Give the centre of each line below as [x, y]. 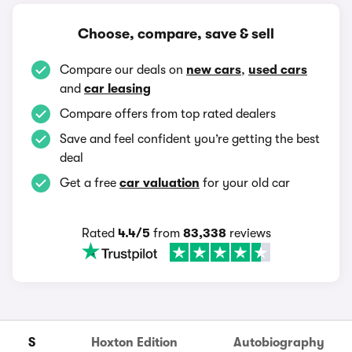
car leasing [117, 89]
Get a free [90, 183]
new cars [214, 70]
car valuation [159, 183]
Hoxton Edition [134, 342]
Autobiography [279, 342]
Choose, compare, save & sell [176, 34]
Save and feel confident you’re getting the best [190, 139]
